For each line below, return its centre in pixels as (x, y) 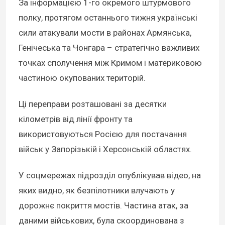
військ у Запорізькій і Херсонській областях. (105, 149)
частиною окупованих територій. (82, 78)
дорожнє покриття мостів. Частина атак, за (103, 206)
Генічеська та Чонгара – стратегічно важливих (109, 48)
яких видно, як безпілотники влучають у (97, 191)
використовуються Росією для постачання (103, 134)
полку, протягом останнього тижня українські (108, 18)
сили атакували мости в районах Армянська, (105, 33)
